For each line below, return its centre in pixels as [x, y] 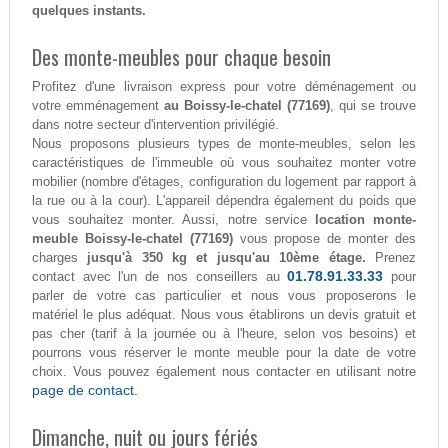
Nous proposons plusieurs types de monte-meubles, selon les [224, 144]
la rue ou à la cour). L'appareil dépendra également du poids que [224, 201]
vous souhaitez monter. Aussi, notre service [173, 220]
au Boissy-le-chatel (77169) [247, 106]
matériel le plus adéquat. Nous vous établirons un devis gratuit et [224, 315]
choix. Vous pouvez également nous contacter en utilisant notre [224, 372]
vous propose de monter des [324, 239]
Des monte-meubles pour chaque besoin [181, 57]
